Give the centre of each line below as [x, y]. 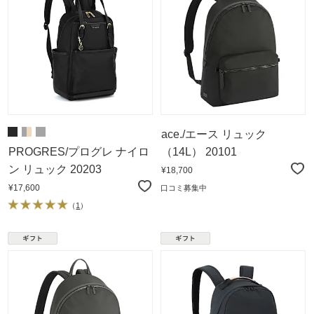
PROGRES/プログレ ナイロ [79, 151]
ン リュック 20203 [55, 169]
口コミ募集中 [184, 187]
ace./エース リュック [214, 134]
